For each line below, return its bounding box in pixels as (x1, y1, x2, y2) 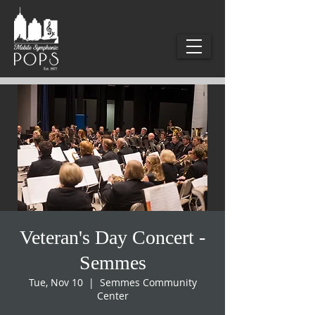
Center (96, 289, 129, 302)
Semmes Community (99, 276, 197, 289)
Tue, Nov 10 (28, 276, 83, 289)
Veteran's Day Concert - (20, 226, 205, 248)
